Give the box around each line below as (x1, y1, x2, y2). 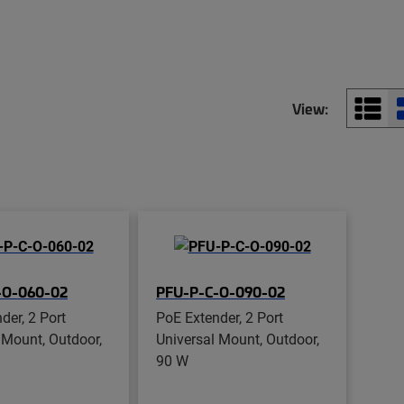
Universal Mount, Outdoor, (156, 328, 319, 348)
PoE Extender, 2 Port (156, 307, 283, 326)
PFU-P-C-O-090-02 (156, 280, 285, 301)
